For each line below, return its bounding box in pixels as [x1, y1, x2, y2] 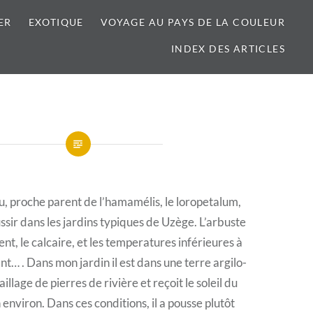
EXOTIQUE [28, 16, 84, 28]
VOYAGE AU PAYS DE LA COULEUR [100, 16, 285, 28]
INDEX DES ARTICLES [170, 43, 285, 54]
